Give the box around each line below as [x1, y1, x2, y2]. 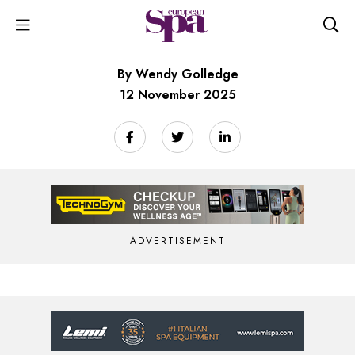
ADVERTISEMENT [129, 234, 226, 248]
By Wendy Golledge [116, 65, 239, 83]
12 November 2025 [119, 86, 236, 104]
